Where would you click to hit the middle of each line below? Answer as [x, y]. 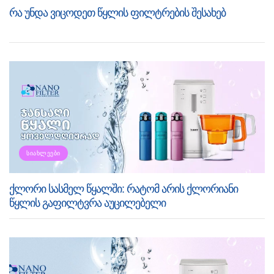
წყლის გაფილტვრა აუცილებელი [87, 203]
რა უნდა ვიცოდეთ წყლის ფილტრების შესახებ [117, 13]
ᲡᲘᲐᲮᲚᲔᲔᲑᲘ [43, 154]
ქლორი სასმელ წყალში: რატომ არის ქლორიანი [124, 189]
